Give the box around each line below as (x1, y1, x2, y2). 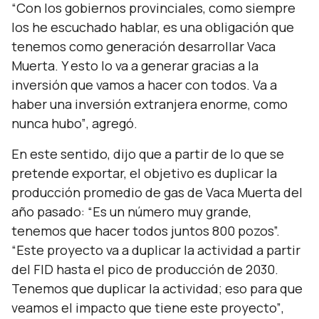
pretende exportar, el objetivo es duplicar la (11, 164, 277, 182)
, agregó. (86, 115, 137, 132)
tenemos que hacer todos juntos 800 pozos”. (11, 222, 280, 239)
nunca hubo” (11, 115, 86, 132)
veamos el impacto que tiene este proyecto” (11, 299, 281, 316)
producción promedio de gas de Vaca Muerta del (11, 184, 303, 201)
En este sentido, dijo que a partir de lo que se (11, 145, 284, 162)
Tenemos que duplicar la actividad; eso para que (11, 280, 303, 297)
